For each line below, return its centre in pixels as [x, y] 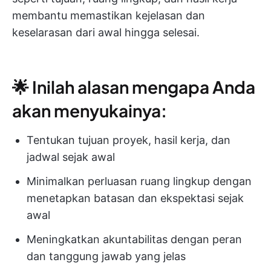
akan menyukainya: [90, 111]
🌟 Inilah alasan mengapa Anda [134, 87]
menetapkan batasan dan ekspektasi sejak [135, 198]
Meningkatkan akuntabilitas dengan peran [134, 240]
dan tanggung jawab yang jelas [106, 256]
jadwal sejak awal [71, 157]
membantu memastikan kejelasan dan [109, 16]
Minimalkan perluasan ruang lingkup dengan [139, 181]
